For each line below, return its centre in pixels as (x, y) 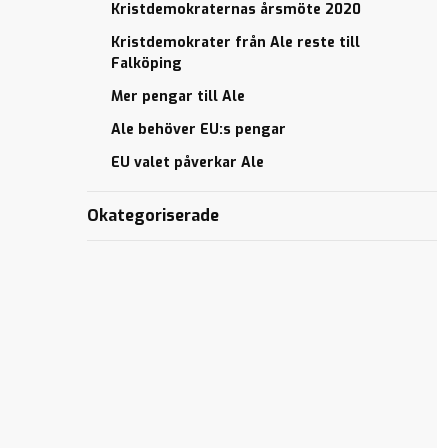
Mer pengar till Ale (178, 96)
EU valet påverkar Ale (188, 162)
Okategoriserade (153, 215)
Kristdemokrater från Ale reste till (236, 42)
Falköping (147, 63)
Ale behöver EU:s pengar (199, 129)
